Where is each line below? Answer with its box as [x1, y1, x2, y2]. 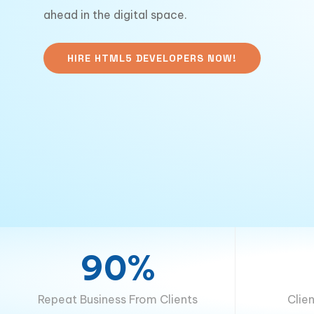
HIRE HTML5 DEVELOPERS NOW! [67, 52, 237, 64]
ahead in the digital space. [43, 8, 187, 22]
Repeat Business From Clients [37, 292, 198, 306]
